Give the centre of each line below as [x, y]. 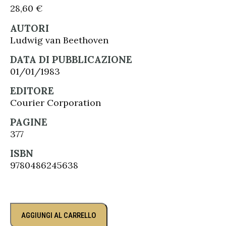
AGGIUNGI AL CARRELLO [59, 215]
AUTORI [30, 28]
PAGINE [29, 122]
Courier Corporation [55, 103]
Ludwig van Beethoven [59, 40]
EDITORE [32, 91]
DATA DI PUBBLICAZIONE [71, 60]
